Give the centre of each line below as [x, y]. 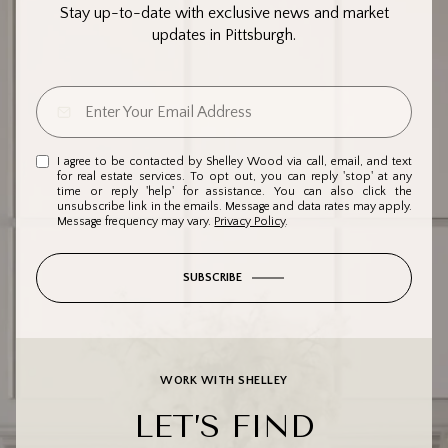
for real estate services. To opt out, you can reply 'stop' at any [234, 177]
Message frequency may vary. [136, 222]
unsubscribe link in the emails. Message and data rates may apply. [234, 207]
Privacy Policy [250, 222]
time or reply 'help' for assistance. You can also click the [234, 192]
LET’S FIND [224, 427]
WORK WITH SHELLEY [224, 381]
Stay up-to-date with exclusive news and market [224, 13]
